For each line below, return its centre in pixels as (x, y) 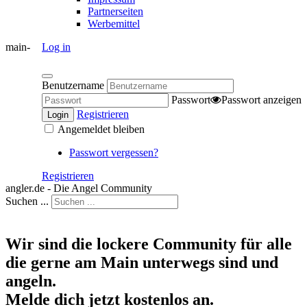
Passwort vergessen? (114, 152)
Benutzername (73, 85)
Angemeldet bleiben (100, 129)
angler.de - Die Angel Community (79, 188)
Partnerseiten (115, 11)
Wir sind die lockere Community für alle (149, 244)
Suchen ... (27, 201)
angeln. (31, 281)
